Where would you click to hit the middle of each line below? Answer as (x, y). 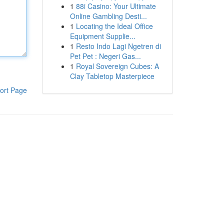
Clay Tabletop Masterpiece (112, 76)
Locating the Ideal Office (114, 26)
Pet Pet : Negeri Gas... (105, 56)
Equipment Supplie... (102, 36)
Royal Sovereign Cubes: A (117, 66)
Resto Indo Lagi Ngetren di (118, 46)
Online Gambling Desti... (108, 16)
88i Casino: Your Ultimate (116, 6)
